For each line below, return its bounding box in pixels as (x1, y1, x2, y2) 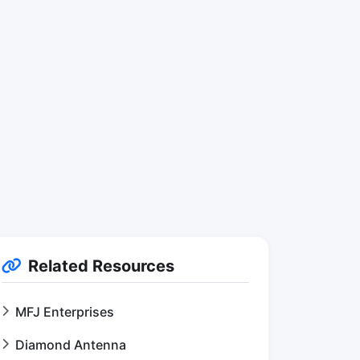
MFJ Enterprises (15, 303, 114, 320)
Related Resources (28, 256, 174, 276)
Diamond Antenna (15, 336, 126, 353)
